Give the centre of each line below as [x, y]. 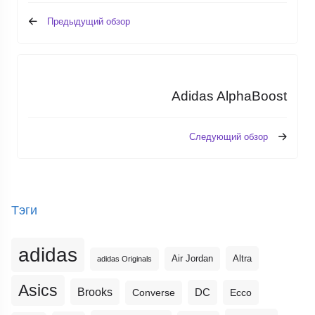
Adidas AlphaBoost [229, 96]
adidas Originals [125, 258]
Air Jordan [193, 258]
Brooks [95, 291]
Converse [154, 292]
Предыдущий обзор [89, 21]
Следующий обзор [229, 136]
